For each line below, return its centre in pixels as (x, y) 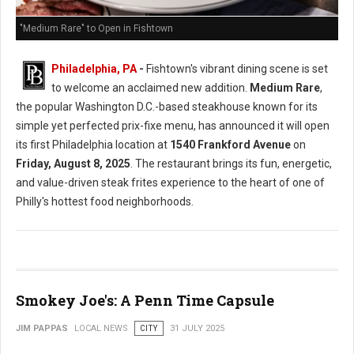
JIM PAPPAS (42, 329)
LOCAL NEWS (101, 329)
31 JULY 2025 (197, 329)
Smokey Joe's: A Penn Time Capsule (145, 301)
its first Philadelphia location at (93, 145)
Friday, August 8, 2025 (73, 164)
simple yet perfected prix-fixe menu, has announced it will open (173, 126)
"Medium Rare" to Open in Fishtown (96, 29)
